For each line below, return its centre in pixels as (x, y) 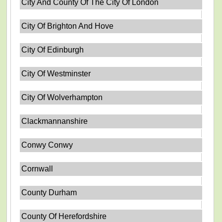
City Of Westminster (56, 73)
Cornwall (37, 168)
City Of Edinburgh (53, 50)
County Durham (49, 192)
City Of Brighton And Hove (68, 26)
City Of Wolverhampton (62, 97)
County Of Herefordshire (64, 216)
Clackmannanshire (55, 121)
